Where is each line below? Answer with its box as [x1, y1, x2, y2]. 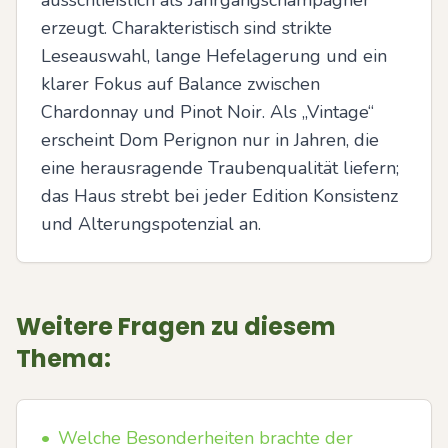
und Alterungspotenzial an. [41, 212, 261, 236]
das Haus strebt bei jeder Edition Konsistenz [41, 184, 398, 208]
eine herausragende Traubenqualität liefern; [41, 156, 399, 180]
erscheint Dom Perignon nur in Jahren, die [41, 128, 379, 152]
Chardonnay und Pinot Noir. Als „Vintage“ [41, 100, 374, 124]
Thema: [16, 342, 111, 375]
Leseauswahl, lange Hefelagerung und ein [41, 44, 387, 68]
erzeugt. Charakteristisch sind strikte [41, 16, 332, 40]
